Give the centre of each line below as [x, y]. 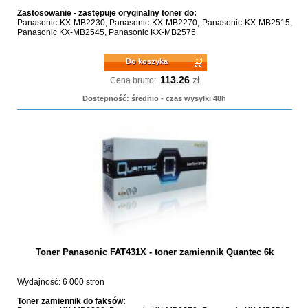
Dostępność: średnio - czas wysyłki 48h [155, 98]
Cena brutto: [133, 80]
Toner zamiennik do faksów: [71, 301]
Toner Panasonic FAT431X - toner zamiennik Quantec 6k [154, 252]
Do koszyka [147, 61]
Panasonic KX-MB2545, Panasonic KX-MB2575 [106, 32]
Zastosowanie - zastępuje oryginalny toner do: [107, 13]
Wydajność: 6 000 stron [60, 282]
